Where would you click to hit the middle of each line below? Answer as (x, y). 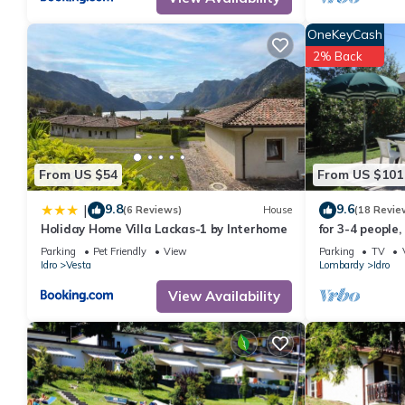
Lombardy (341, 264)
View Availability (224, 296)
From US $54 (78, 175)
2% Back (337, 57)
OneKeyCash (344, 35)
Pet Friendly (120, 251)
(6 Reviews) (152, 210)
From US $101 (360, 175)
